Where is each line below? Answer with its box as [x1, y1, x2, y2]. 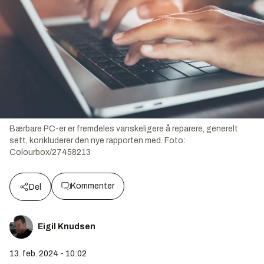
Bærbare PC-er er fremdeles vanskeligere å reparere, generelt [9, 124, 238, 134]
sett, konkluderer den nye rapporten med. [9, 136, 163, 146]
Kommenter [71, 181, 114, 191]
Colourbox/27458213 [9, 148, 91, 157]
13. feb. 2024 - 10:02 [9, 249, 87, 259]
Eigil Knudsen [38, 222, 95, 232]
